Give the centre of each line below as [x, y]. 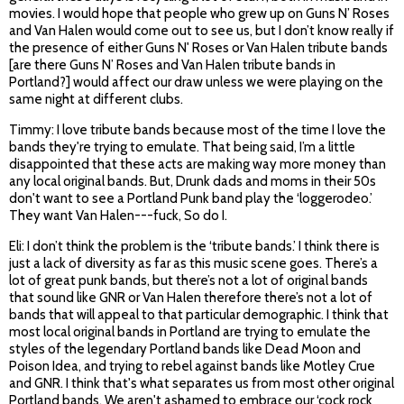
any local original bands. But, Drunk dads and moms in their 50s [193, 182]
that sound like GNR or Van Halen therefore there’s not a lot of [191, 298]
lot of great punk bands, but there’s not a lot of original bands [188, 281]
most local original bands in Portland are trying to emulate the [190, 332]
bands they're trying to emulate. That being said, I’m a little [182, 147]
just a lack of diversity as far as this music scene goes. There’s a [193, 264]
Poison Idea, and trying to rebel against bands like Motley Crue [192, 367]
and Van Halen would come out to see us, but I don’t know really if [202, 31]
